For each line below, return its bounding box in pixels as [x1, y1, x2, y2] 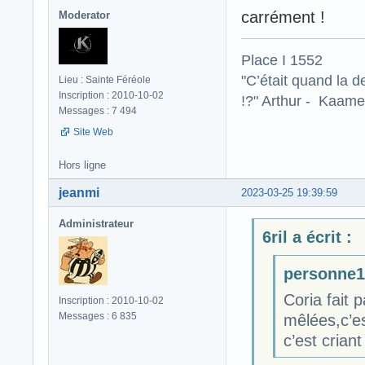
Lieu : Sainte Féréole [59, 74, 151, 86]
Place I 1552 [241, 51, 323, 68]
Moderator [59, 9, 110, 22]
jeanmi [59, 186, 99, 200]
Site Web [73, 126, 113, 139]
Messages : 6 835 [59, 310, 137, 322]
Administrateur [59, 218, 134, 230]
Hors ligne [59, 159, 106, 172]
